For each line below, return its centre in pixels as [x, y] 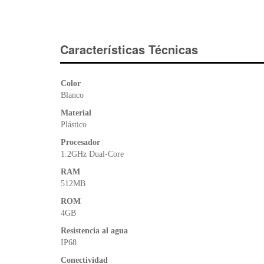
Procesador [80, 142]
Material [76, 113]
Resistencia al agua [94, 230]
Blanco [72, 95]
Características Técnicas [129, 49]
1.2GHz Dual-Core [92, 154]
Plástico [74, 124]
